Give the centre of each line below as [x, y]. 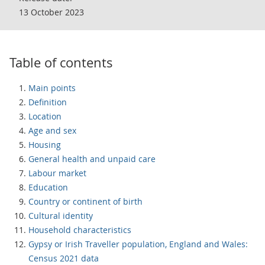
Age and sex [52, 130]
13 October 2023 [51, 12]
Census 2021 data [64, 258]
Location [45, 116]
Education [48, 187]
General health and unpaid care [92, 159]
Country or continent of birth [85, 201]
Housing [45, 145]
